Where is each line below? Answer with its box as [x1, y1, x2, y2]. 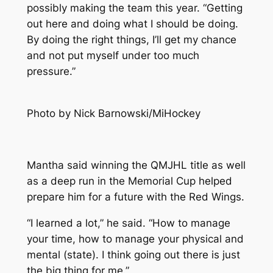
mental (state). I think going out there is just [26, 249, 240, 261]
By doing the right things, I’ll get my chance [26, 33, 236, 46]
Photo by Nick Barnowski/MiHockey [26, 107, 200, 119]
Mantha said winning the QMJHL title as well [26, 159, 246, 172]
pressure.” [26, 65, 76, 77]
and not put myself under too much [26, 49, 199, 62]
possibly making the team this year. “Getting [26, 1, 243, 14]
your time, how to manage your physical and [26, 233, 244, 246]
